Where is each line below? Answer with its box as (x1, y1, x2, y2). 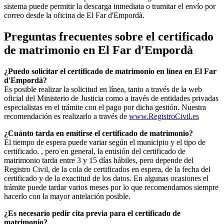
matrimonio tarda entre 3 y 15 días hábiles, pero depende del (4, 155, 193, 164)
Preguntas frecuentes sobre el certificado (4, 29, 213, 43)
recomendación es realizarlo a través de (4, 111, 129, 120)
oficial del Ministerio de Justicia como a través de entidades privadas (4, 93, 218, 102)
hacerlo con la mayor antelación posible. (4, 191, 130, 200)
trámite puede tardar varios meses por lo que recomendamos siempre (4, 182, 218, 191)
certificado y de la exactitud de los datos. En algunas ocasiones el (4, 173, 208, 182)
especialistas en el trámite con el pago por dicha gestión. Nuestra (4, 102, 206, 111)
